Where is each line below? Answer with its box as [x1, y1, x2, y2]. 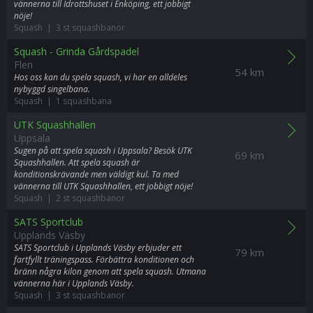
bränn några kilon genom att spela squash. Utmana [14, 265, 206, 277]
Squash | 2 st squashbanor [14, 192, 125, 204]
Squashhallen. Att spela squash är [14, 156, 140, 168]
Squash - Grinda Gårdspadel [14, 45, 139, 58]
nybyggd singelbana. [14, 83, 90, 95]
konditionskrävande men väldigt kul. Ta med [14, 168, 179, 180]
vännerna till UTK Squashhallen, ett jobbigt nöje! [14, 180, 193, 192]
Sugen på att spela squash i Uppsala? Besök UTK [14, 145, 192, 156]
